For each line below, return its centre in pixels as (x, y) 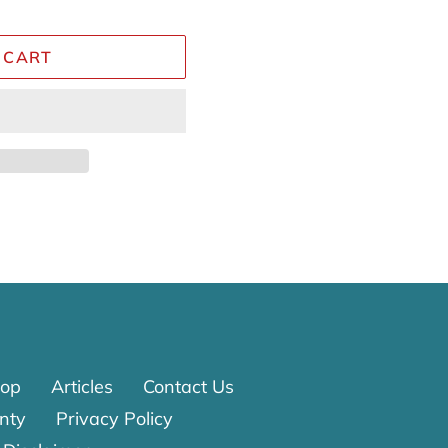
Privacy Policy (114, 418)
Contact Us (188, 386)
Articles (82, 386)
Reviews (422, 151)
